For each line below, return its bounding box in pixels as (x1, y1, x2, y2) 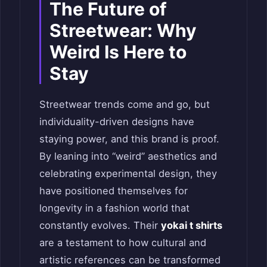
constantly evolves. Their (39, 219, 161, 231)
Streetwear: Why (49, 19, 197, 41)
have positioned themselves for (39, 184, 188, 197)
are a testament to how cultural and (39, 236, 206, 249)
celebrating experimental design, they (39, 167, 217, 179)
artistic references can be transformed (39, 253, 221, 266)
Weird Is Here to (49, 41, 187, 63)
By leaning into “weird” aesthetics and (39, 150, 217, 162)
